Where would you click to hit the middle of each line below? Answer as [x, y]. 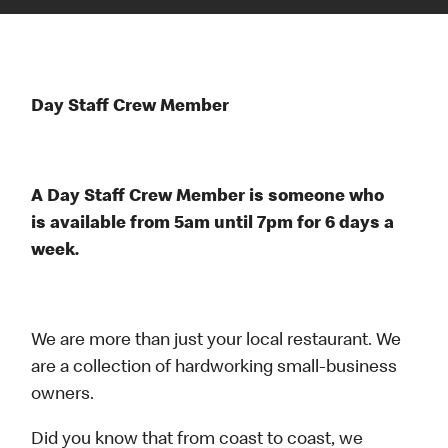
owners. [63, 395]
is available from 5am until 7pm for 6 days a [213, 224]
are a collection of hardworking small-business [214, 368]
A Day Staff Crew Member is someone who [208, 197]
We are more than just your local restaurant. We [216, 341]
